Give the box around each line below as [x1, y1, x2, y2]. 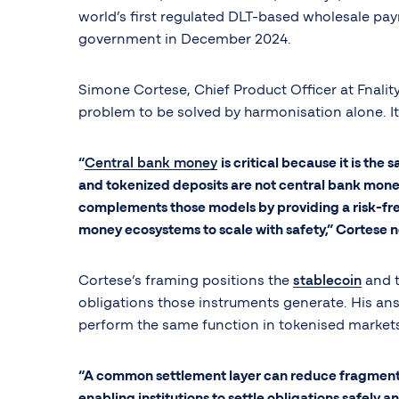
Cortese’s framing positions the [78, 273, 293, 289]
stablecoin [293, 273, 362, 289]
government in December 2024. [78, 32, 291, 47]
